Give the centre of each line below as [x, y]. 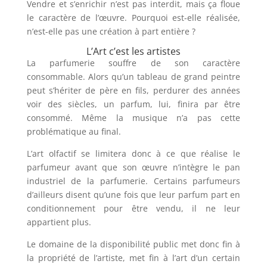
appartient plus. [59, 222]
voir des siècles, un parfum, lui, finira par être [133, 104]
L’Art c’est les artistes [133, 52]
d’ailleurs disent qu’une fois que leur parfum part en [133, 195]
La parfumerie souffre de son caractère [133, 63]
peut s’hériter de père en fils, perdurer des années [133, 91]
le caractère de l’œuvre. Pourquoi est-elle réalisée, [133, 18]
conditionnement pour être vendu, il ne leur [133, 209]
